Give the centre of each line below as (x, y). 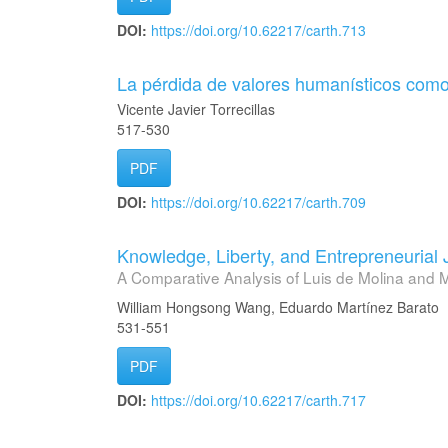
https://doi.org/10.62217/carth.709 (258, 202)
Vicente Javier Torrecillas (196, 109)
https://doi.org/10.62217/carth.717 (258, 400)
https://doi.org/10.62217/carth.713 (258, 30)
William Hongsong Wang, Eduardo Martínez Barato (278, 307)
